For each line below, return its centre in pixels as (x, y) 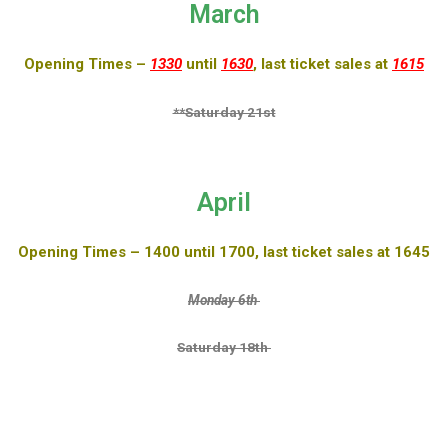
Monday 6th (224, 299)
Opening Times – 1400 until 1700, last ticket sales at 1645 (224, 251)
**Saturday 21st (224, 111)
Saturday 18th (224, 346)
